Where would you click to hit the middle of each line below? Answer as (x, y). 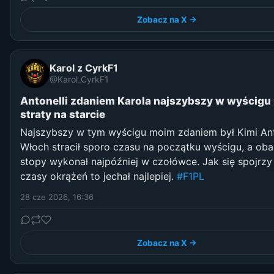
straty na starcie (63, 114)
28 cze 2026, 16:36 (57, 197)
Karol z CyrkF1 (84, 68)
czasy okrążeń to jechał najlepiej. (98, 176)
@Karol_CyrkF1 (79, 79)
